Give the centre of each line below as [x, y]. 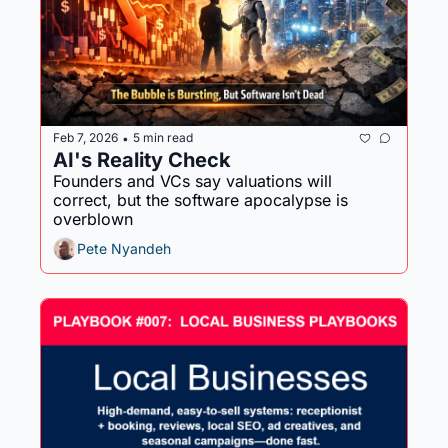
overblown [93, 218]
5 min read [163, 138]
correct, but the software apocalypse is [200, 199]
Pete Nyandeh [124, 249]
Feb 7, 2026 [85, 138]
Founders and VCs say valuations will [192, 180]
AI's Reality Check [142, 159]
